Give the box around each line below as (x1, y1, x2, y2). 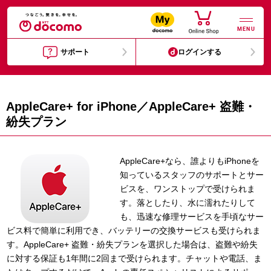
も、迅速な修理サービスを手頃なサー (120, 212, 264, 221)
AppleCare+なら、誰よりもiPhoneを (120, 156, 260, 166)
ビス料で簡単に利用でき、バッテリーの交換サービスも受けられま (7, 226, 261, 235)
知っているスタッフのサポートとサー (120, 170, 264, 180)
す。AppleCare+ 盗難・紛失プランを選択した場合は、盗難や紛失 (7, 240, 258, 249)
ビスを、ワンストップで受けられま (120, 184, 256, 194)
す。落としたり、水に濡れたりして (120, 198, 256, 207)
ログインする (178, 48, 222, 56)
